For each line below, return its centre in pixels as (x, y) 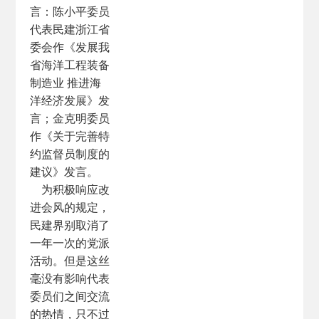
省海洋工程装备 (70, 65)
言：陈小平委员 (70, 11)
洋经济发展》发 (70, 100)
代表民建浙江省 (70, 29)
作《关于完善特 (70, 136)
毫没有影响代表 (70, 278)
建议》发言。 (64, 172)
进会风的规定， (70, 207)
